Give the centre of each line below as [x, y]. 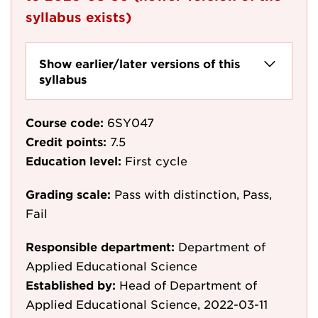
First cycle [156, 160]
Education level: [73, 160]
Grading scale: [68, 194]
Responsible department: [100, 246]
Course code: [65, 122]
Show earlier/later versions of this [139, 63]
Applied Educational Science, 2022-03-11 [147, 304]
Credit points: [66, 141]
